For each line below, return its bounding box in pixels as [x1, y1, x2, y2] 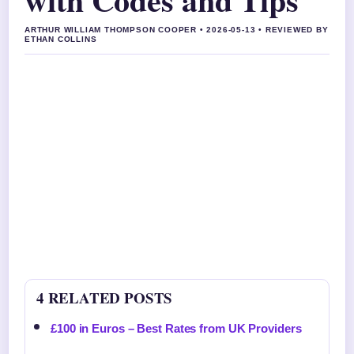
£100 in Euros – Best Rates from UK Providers [51, 322, 302, 335]
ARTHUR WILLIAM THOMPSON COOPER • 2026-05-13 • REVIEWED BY [24, 25, 329, 34]
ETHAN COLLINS [24, 35, 97, 43]
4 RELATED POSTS [36, 287, 173, 308]
